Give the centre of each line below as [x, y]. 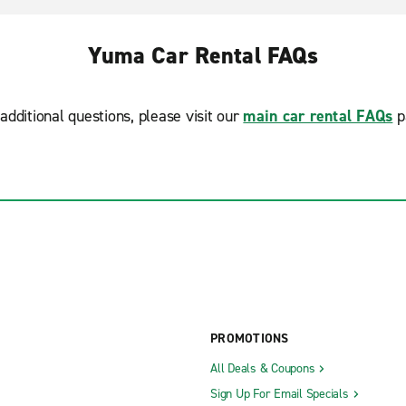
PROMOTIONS [250, 338]
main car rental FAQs [318, 116]
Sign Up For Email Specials [280, 393]
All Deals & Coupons [263, 368]
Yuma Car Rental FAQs [203, 55]
